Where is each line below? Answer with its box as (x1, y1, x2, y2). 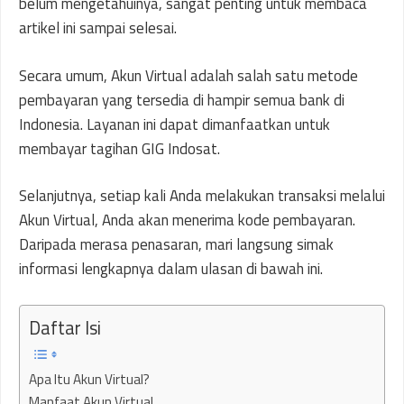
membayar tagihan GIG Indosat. (19, 136, 220, 161)
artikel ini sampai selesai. (19, 16, 177, 40)
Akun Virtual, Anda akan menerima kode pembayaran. (19, 208, 355, 232)
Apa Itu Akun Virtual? (29, 368, 150, 390)
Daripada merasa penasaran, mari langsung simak (19, 233, 334, 256)
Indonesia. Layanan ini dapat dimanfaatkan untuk (19, 112, 330, 136)
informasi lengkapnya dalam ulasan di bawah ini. (19, 257, 323, 280)
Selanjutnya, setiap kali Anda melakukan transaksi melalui (19, 184, 385, 207)
